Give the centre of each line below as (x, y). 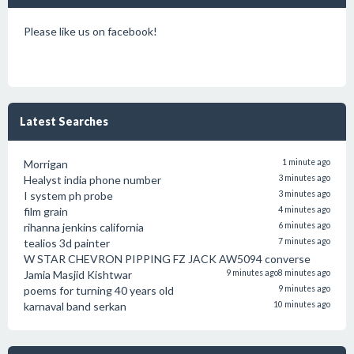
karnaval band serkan (75, 306)
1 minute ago (306, 162)
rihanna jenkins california (84, 227)
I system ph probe (68, 196)
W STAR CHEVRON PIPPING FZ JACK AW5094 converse (167, 259)
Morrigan (46, 164)
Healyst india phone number (92, 180)
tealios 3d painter (67, 243)
